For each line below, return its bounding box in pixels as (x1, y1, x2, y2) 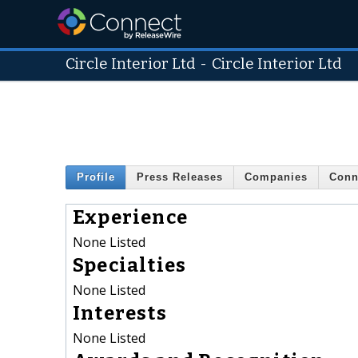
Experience (73, 205, 188, 229)
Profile (77, 171, 115, 184)
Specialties (73, 253, 187, 276)
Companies (245, 171, 308, 184)
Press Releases (137, 171, 223, 184)
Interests (73, 301, 167, 324)
